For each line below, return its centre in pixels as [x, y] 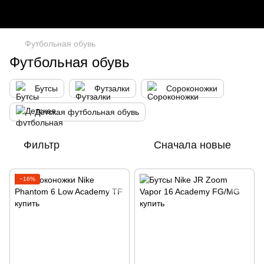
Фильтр [42, 145]
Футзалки [112, 88]
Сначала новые [192, 145]
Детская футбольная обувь [87, 112]
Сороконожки [192, 88]
